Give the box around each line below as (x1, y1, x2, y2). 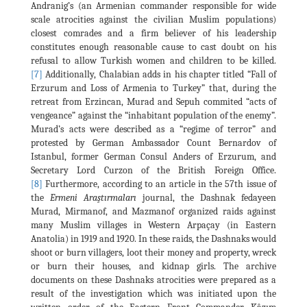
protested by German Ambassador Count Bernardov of (31, 136, 276, 149)
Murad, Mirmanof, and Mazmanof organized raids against (31, 205, 276, 217)
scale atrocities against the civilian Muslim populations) (31, 13, 276, 25)
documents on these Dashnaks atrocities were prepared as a (31, 273, 276, 286)
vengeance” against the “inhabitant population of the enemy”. (31, 109, 276, 121)
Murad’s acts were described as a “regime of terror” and (31, 123, 276, 135)
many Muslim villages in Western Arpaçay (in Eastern (31, 219, 276, 231)
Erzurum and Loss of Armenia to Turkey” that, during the (31, 82, 276, 94)
